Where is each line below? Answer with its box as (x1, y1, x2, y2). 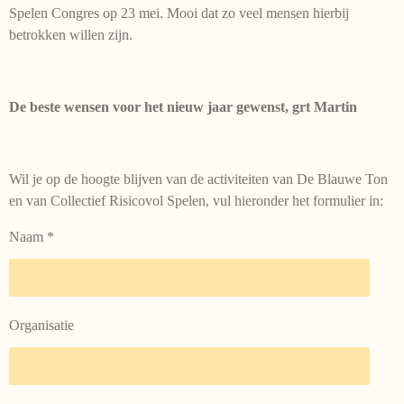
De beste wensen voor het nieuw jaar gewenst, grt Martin (9, 98, 357, 115)
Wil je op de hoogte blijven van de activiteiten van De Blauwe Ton (9, 170, 388, 187)
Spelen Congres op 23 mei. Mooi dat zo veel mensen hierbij (9, 5, 349, 21)
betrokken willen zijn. (9, 26, 133, 42)
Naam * (9, 228, 54, 244)
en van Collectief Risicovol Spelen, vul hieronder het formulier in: (9, 192, 383, 208)
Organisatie (9, 317, 74, 333)
